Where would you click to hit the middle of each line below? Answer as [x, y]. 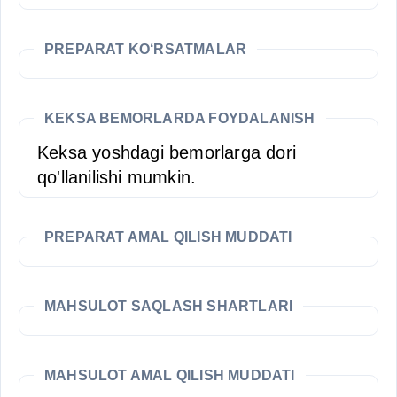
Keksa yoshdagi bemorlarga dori [167, 152]
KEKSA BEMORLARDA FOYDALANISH [180, 118]
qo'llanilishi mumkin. [117, 177]
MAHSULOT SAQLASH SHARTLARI [169, 306]
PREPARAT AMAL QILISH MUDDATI [168, 237]
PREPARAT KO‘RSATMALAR [146, 49]
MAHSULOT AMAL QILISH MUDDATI [170, 375]
